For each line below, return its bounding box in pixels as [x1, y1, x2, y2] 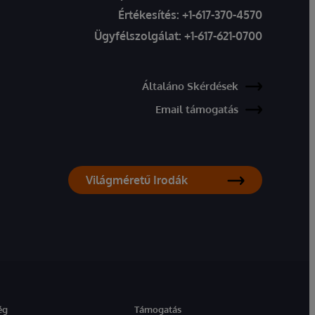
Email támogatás [155, 103, 238, 116]
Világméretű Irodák [86, 173, 188, 187]
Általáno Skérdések [142, 79, 238, 93]
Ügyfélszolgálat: [94, 29, 181, 43]
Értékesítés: [118, 8, 182, 22]
